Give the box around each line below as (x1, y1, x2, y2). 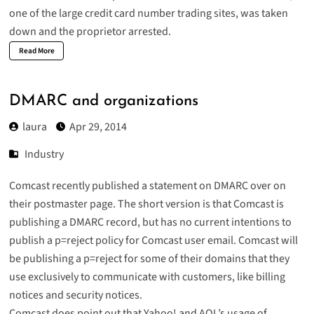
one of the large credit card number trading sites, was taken (8, 5, 288, 21)
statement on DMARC (149, 177, 248, 193)
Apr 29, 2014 (69, 118, 127, 135)
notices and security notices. (8, 287, 142, 303)
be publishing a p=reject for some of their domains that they (8, 250, 289, 266)
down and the (8, 23, 76, 39)
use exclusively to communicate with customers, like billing (8, 268, 285, 285)
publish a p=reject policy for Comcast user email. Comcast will (8, 232, 298, 248)
